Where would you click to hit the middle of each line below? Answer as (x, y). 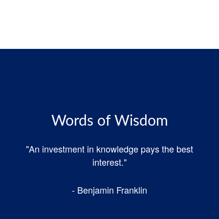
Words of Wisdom (109, 121)
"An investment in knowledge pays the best (109, 148)
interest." (109, 162)
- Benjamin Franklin (109, 189)
